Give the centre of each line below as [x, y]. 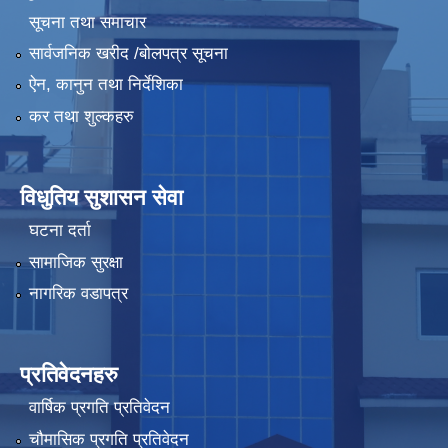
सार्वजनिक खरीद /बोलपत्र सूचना [128, 54]
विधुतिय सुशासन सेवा [101, 197]
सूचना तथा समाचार [87, 22]
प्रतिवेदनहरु [69, 375]
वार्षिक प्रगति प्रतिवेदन [99, 408]
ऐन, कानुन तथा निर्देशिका [105, 85]
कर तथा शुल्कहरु [81, 116]
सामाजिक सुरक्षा [75, 262]
